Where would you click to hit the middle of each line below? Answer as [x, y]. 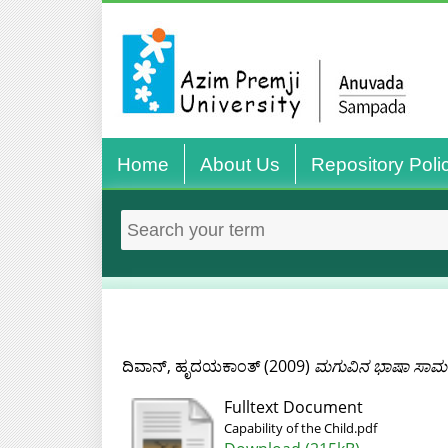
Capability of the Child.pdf [300, 428]
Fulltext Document [293, 407]
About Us [239, 164]
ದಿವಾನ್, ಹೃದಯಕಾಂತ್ [190, 366]
